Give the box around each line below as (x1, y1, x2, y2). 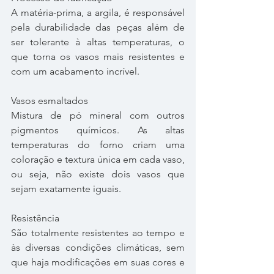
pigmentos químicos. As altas (11, 124, 185, 136)
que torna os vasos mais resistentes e (11, 50, 185, 62)
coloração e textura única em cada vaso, (11, 153, 185, 165)
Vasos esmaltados (11, 94, 88, 106)
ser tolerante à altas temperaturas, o (11, 35, 185, 48)
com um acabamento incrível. (11, 65, 139, 77)
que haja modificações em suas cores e (11, 256, 185, 268)
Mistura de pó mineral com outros (11, 109, 185, 121)
